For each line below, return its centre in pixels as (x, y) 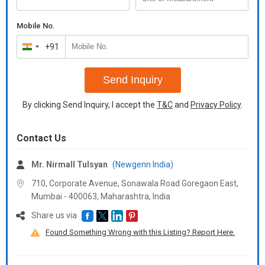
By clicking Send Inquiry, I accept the (90, 105)
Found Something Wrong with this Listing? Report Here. (140, 232)
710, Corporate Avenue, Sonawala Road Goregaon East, (135, 183)
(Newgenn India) (143, 164)
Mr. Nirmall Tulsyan (70, 164)
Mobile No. (36, 26)
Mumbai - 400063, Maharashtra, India (101, 196)
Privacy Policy (216, 105)
